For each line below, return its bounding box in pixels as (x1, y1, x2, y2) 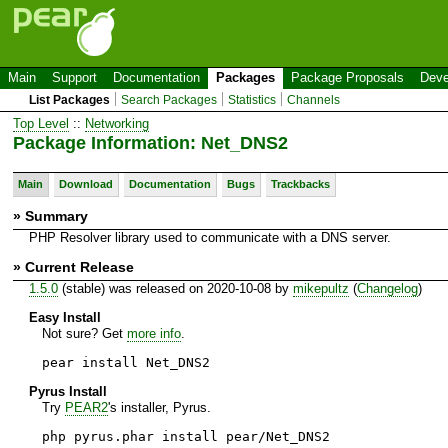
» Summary (13, 207, 88, 224)
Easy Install (28, 309, 101, 325)
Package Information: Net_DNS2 (13, 132, 288, 153)
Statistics (228, 93, 277, 107)
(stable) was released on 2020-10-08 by (57, 280, 293, 296)
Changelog (356, 280, 418, 296)
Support (52, 70, 97, 85)
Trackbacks (271, 177, 330, 190)
